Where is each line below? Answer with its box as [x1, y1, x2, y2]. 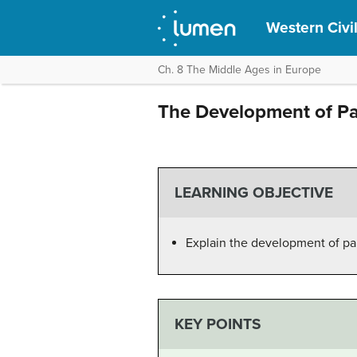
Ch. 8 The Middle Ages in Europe [158, 63, 321, 76]
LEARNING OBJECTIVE [174, 183, 333, 202]
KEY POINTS [174, 314, 261, 333]
